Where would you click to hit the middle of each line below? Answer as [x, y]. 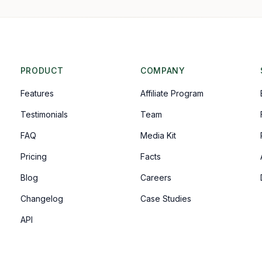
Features [37, 93]
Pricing [33, 156]
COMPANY [163, 70]
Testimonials [44, 114]
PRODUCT [42, 70]
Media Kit [158, 135]
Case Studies [166, 199]
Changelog [42, 199]
